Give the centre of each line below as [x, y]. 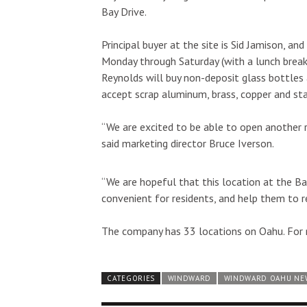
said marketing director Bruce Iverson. [188, 143]
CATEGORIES [131, 278]
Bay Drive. [124, 11]
